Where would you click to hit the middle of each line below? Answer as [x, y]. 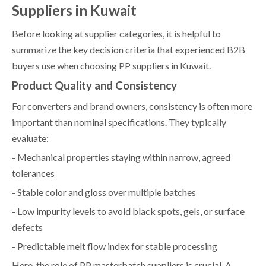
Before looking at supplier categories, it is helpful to [116, 33]
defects [27, 227]
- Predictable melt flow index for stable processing [115, 246]
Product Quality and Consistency [94, 85]
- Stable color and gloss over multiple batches [104, 192]
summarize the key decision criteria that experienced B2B [129, 49]
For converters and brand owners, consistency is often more [132, 106]
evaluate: [30, 138]
